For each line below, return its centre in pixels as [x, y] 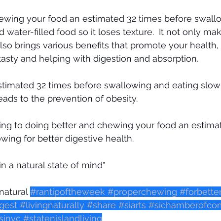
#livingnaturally [52, 205]
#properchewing [142, 192]
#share [101, 205]
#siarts [132, 205]
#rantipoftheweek [68, 192]
